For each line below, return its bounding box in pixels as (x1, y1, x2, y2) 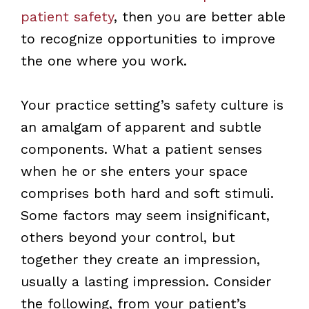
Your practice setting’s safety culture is (20, 96, 283, 113)
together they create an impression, (20, 250, 260, 268)
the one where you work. (20, 52, 187, 69)
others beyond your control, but (20, 228, 235, 246)
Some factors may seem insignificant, (20, 206, 270, 223)
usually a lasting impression (20, 272, 206, 290)
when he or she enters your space (20, 162, 248, 179)
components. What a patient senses (20, 140, 262, 157)
